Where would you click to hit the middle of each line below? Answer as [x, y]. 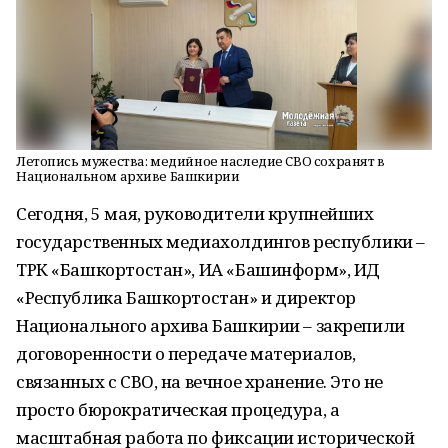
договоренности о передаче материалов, [186, 353]
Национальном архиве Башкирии [128, 176]
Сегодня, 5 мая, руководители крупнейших [195, 213]
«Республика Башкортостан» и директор [186, 297]
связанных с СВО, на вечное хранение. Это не [199, 381]
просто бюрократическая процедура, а [178, 409]
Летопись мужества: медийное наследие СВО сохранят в [200, 161]
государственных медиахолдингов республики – [220, 241]
